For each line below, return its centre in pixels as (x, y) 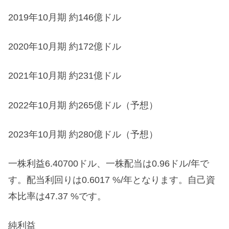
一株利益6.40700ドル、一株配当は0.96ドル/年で (109, 164)
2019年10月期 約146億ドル (65, 18)
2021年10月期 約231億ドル (65, 76)
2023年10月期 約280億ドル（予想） (83, 134)
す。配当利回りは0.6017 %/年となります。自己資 (112, 180)
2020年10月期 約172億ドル (65, 47)
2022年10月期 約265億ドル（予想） (83, 105)
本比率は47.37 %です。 (57, 197)
